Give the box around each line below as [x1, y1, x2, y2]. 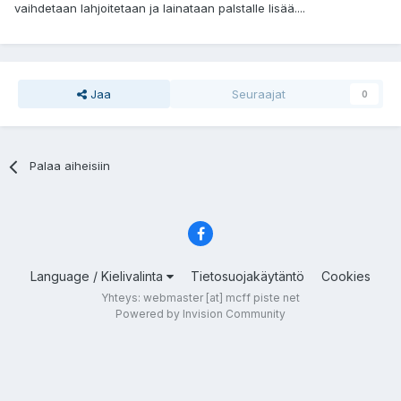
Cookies [321, 268, 371, 284]
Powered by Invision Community [115, 306, 286, 320]
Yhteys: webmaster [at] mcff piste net [101, 290, 300, 304]
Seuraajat [232, 87, 286, 102]
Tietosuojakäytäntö [191, 268, 304, 284]
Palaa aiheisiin [30, 158, 111, 174]
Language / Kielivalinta [30, 268, 166, 284]
